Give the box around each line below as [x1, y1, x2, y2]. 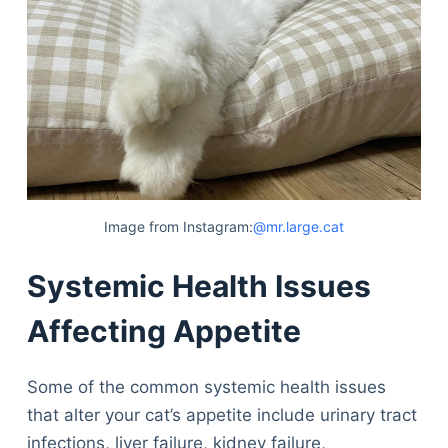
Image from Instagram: [103, 218, 253, 236]
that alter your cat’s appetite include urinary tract [26, 404, 417, 425]
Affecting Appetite [26, 312, 301, 349]
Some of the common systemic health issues [26, 376, 386, 397]
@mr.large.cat [252, 218, 344, 236]
